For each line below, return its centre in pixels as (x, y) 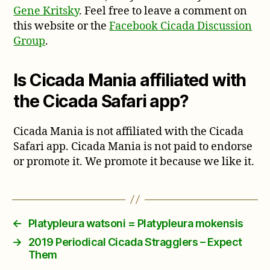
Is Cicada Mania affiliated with (130, 80)
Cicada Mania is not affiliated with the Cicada (129, 131)
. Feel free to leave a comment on (163, 11)
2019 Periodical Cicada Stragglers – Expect (135, 242)
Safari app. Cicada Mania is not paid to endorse (133, 146)
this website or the (61, 26)
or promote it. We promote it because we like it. (134, 162)
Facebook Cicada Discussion (181, 26)
